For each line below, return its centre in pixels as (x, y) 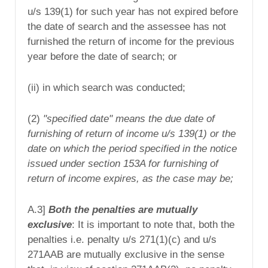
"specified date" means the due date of (129, 118)
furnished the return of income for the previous (131, 42)
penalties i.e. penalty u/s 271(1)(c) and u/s (122, 239)
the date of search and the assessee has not (127, 27)
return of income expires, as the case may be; (130, 178)
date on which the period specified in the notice (132, 148)
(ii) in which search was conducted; (106, 87)
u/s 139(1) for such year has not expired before (133, 12)
